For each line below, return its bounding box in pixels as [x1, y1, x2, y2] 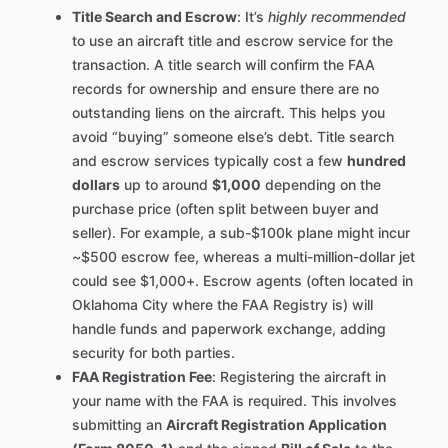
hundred [347, 152, 406, 170]
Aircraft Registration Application [166, 416, 387, 434]
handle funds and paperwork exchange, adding [72, 320, 386, 338]
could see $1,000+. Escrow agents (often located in [72, 272, 413, 290]
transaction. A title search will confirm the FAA [72, 56, 375, 74]
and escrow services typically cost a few [72, 152, 347, 170]
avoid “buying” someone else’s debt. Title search [72, 128, 394, 146]
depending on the [261, 176, 381, 194]
